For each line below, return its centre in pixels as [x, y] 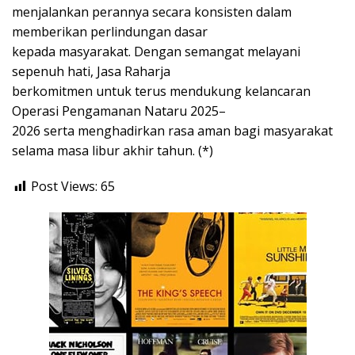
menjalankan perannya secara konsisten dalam [152, 11]
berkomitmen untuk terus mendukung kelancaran [161, 91]
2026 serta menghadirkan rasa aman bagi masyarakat [172, 130]
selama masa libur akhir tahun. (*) [113, 150]
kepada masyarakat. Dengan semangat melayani [156, 51]
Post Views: [64, 186]
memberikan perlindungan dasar [110, 31]
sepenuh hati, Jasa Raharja [91, 71]
